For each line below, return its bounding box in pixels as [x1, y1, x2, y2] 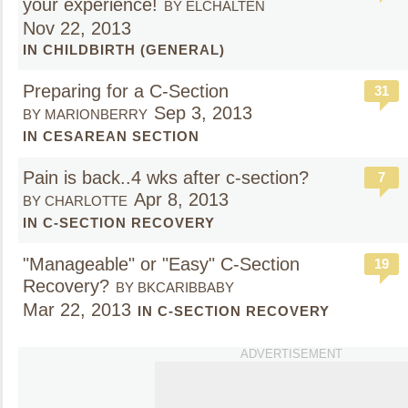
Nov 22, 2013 [23, 18, 131, 38]
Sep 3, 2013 [154, 103, 252, 123]
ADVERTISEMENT [240, 347, 342, 361]
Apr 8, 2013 [134, 189, 229, 209]
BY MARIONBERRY [23, 107, 148, 122]
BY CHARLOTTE [23, 193, 127, 209]
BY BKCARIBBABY [116, 280, 234, 295]
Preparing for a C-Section [23, 81, 229, 101]
